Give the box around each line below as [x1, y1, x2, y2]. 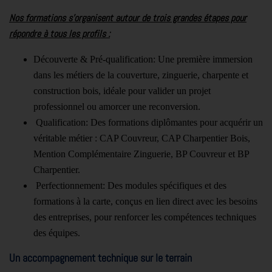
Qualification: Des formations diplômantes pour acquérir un [33, 117, 263, 127]
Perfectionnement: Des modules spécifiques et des [33, 180, 226, 191]
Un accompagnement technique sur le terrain [9, 250, 192, 265]
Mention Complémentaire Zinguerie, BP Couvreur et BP [33, 148, 249, 159]
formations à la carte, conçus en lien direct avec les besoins [33, 195, 257, 206]
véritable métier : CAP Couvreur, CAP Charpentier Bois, [33, 132, 250, 143]
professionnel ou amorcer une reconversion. [33, 101, 200, 112]
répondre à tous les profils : [9, 27, 110, 40]
